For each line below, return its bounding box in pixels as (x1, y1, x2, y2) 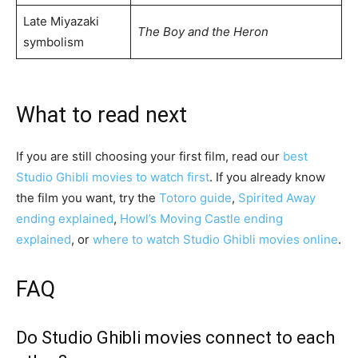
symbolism (22, 34, 84, 50)
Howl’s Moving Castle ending (120, 210, 283, 226)
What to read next (16, 101, 187, 128)
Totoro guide (159, 189, 232, 205)
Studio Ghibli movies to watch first (16, 169, 209, 185)
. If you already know (209, 169, 325, 185)
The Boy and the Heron (137, 23, 268, 39)
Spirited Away (238, 189, 316, 205)
